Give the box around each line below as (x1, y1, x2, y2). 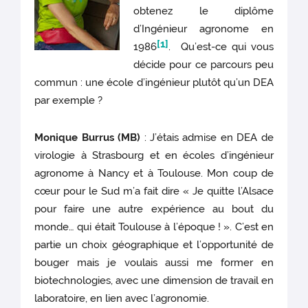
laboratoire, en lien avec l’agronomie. (34, 292, 212, 305)
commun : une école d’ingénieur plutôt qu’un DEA (34, 76, 274, 89)
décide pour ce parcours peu (133, 58, 274, 71)
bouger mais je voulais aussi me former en (34, 256, 274, 269)
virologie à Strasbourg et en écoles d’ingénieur (34, 149, 274, 162)
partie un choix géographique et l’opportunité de (34, 239, 274, 252)
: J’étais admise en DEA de (140, 131, 274, 144)
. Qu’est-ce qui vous (168, 41, 274, 54)
